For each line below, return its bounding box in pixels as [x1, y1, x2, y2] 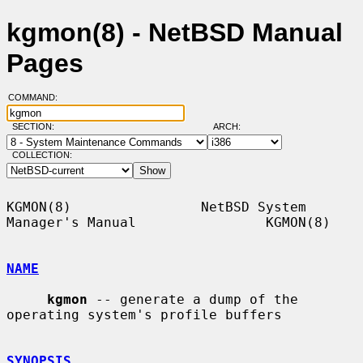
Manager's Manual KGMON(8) [6, 214, 331, 230]
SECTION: [11, 122, 62, 132]
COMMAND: [7, 92, 67, 103]
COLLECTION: [11, 150, 72, 160]
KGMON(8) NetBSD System [6, 199, 306, 215]
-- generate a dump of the [88, 291, 298, 307]
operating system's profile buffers [6, 306, 282, 322]
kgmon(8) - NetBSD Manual [6, 18, 343, 48]
